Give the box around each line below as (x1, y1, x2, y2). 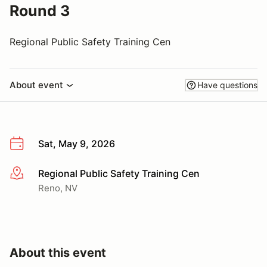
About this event (10, 245, 106, 260)
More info (9, 167, 52, 180)
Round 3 (10, 2, 70, 20)
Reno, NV (38, 182, 77, 194)
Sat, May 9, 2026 (38, 138, 115, 150)
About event (10, 79, 63, 91)
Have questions (197, 80, 257, 90)
